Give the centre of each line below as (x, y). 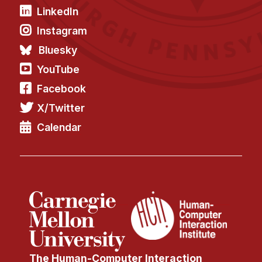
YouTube (58, 70)
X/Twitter (61, 108)
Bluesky (58, 50)
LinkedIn (58, 12)
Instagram (62, 31)
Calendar (59, 127)
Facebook (62, 89)
